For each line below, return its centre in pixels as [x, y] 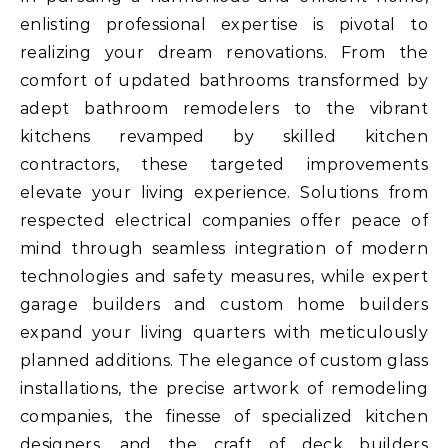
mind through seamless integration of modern [224, 249]
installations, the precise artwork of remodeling [224, 389]
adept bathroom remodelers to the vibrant [224, 109]
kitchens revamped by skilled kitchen [224, 137]
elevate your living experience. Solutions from [224, 193]
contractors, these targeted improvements [224, 165]
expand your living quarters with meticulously [224, 333]
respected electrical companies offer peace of [224, 221]
